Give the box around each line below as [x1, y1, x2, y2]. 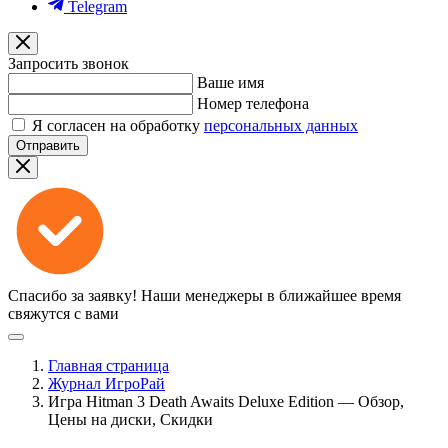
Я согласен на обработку [32, 117, 204, 134]
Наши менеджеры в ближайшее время [141, 287, 401, 304]
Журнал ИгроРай [48, 375, 165, 392]
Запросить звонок [8, 55, 129, 72]
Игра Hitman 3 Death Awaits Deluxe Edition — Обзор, [48, 393, 404, 410]
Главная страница [48, 357, 169, 374]
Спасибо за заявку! [8, 287, 137, 304]
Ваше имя [197, 74, 264, 91]
